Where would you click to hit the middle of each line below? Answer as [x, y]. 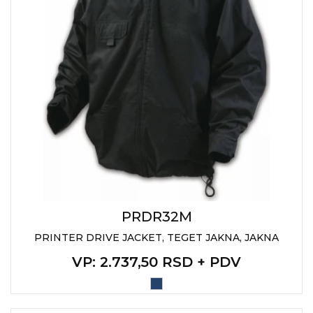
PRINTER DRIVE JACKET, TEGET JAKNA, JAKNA [156, 238]
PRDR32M [156, 217]
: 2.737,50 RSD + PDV [167, 262]
